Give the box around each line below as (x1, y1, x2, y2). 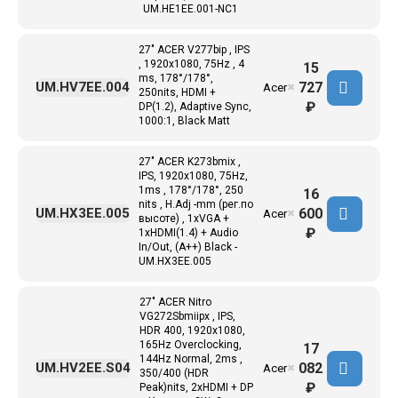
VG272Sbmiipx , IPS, (139, 310, 235, 322)
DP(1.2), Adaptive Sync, (139, 100, 251, 113)
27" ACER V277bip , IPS (139, 44, 250, 56)
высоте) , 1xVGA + (139, 212, 229, 225)
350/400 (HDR (139, 367, 209, 379)
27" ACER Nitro (139, 296, 211, 308)
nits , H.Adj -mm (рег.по (139, 198, 253, 211)
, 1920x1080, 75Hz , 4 (139, 58, 244, 70)
